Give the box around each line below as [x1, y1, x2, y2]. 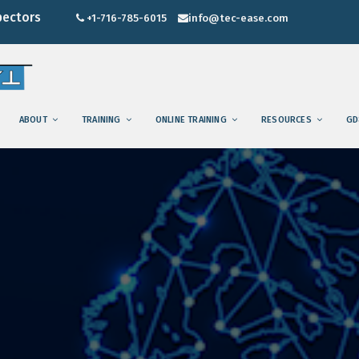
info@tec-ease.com [188, 11, 288, 24]
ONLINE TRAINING [155, 115, 227, 125]
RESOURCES [260, 115, 312, 125]
